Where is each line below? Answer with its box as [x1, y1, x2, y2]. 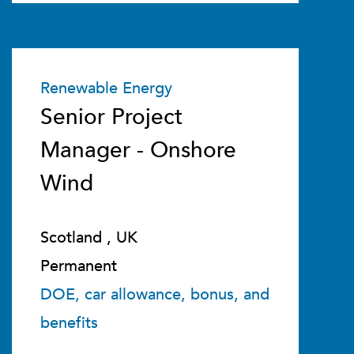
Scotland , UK [40, 227, 137, 248]
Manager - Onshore [40, 135, 236, 165]
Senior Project [40, 102, 183, 132]
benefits [40, 312, 98, 333]
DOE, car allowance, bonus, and [40, 284, 269, 305]
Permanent [40, 255, 117, 277]
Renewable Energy [40, 77, 172, 99]
